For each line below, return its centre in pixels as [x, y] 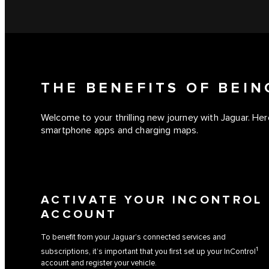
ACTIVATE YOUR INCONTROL [152, 200]
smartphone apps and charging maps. [120, 131]
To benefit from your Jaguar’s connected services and [133, 237]
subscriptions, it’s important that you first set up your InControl [148, 252]
